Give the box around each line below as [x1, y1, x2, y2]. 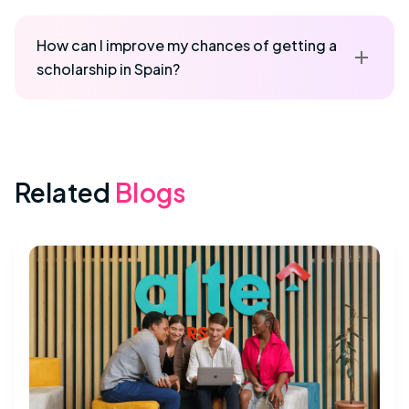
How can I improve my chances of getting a [37, 35, 337, 55]
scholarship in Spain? [37, 58, 180, 79]
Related [15, 175, 111, 208]
